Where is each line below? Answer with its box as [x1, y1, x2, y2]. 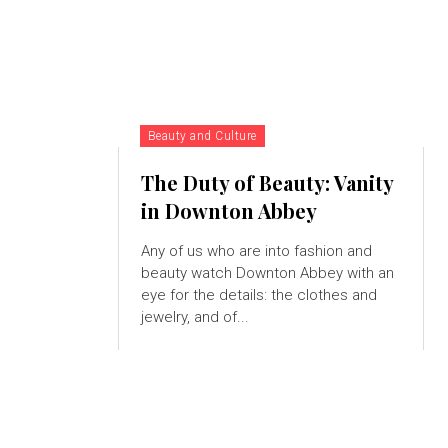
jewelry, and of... [140, 308, 249, 327]
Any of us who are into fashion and [140, 242, 372, 261]
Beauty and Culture [147, 129, 257, 144]
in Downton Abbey [140, 197, 317, 225]
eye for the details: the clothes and [140, 286, 377, 305]
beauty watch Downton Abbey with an [140, 264, 394, 283]
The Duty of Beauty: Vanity [140, 169, 394, 197]
